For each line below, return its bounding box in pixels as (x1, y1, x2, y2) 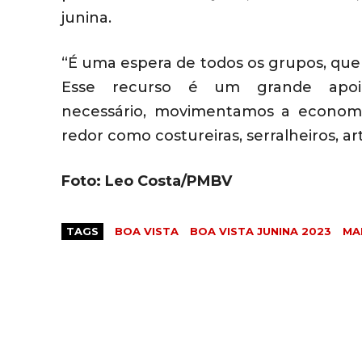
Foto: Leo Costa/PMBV (61, 172, 232, 191)
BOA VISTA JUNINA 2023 (190, 225, 331, 238)
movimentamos (154, 103, 274, 121)
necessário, (61, 103, 154, 121)
